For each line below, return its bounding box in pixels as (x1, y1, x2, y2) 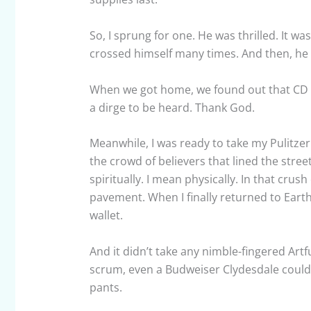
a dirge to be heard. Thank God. (89, 99, 266, 115)
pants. (89, 279, 122, 295)
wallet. (89, 208, 123, 224)
